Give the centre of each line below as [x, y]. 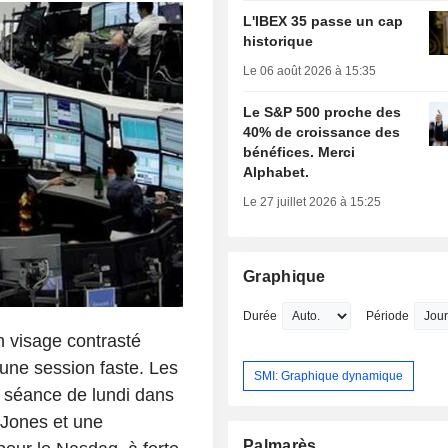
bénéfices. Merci [299, 152]
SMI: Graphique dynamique [329, 375]
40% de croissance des [322, 132]
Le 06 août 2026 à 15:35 [310, 71]
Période [388, 316]
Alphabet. [276, 172]
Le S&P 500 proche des [322, 112]
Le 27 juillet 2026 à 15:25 [312, 202]
